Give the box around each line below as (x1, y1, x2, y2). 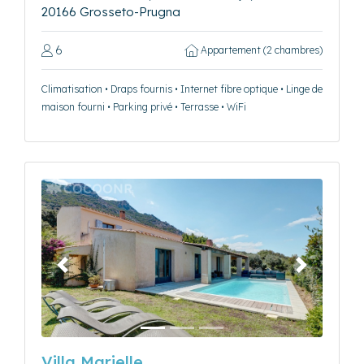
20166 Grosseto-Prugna (41, 4, 180, 20)
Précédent (61, 264, 121, 280)
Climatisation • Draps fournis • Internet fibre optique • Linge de (41, 83, 323, 96)
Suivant (300, 264, 342, 280)
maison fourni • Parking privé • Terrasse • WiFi (41, 101, 246, 114)
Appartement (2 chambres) (198, 44, 323, 57)
